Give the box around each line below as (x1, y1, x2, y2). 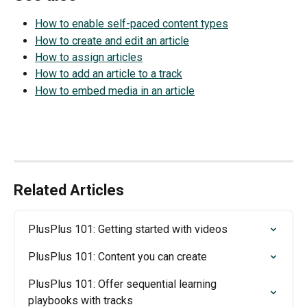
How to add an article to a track (35, 67, 182, 81)
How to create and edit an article (35, 34, 189, 47)
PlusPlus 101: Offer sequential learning (28, 278, 219, 291)
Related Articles (14, 182, 124, 199)
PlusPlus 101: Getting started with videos (28, 223, 228, 236)
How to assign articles (35, 50, 143, 64)
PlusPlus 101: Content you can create (28, 250, 207, 264)
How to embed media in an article (35, 84, 195, 97)
